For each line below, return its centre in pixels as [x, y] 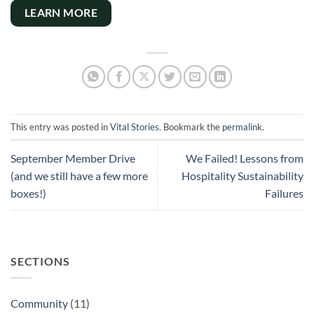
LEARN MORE [61, 12]
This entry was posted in [60, 127]
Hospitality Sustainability [243, 175]
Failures [284, 193]
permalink [242, 127]
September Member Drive [73, 158]
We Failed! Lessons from [245, 158]
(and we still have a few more [79, 175]
